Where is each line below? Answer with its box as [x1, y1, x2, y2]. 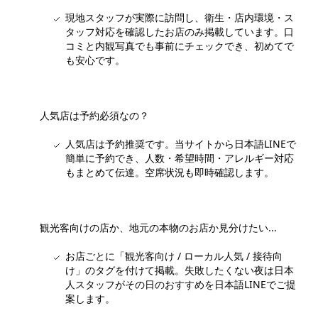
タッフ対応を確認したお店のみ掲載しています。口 [65, 25, 294, 39]
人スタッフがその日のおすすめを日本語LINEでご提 [65, 278, 296, 292]
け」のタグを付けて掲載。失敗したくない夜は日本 [65, 263, 294, 278]
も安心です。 [65, 53, 125, 67]
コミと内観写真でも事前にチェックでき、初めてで [65, 39, 294, 53]
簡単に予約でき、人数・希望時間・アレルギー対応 [65, 151, 294, 165]
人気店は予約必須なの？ [40, 109, 149, 123]
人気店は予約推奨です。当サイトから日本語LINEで [65, 137, 296, 151]
